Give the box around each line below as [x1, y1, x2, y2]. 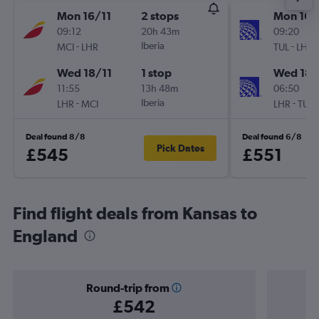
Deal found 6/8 [242, 132, 302, 142]
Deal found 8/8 [26, 132, 85, 142]
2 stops [141, 9, 179, 22]
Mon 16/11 [57, 9, 111, 22]
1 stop [141, 66, 172, 79]
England [13, 226, 78, 246]
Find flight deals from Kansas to [13, 203, 257, 223]
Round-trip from [85, 281, 169, 294]
